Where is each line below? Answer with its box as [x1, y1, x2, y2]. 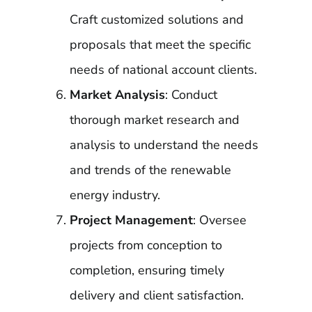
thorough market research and [69, 111, 240, 128]
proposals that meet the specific [69, 36, 251, 53]
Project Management [69, 212, 193, 228]
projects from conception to [69, 237, 222, 253]
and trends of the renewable [69, 162, 231, 178]
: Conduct [164, 86, 217, 103]
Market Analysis [69, 86, 165, 103]
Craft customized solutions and [69, 11, 244, 28]
